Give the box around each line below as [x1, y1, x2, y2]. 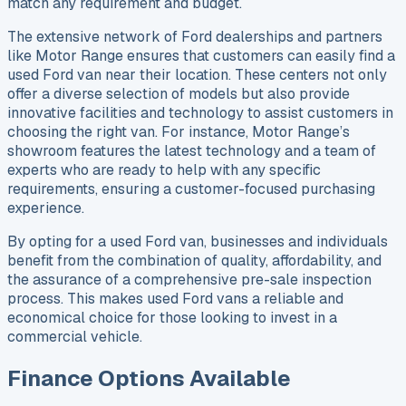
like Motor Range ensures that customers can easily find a [7, 46, 395, 66]
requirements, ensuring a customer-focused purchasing [7, 179, 375, 199]
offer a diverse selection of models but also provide [7, 84, 350, 104]
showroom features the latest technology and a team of [7, 141, 376, 161]
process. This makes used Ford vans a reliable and [7, 289, 343, 309]
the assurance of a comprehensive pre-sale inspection [7, 270, 372, 290]
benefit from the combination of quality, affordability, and [7, 251, 382, 271]
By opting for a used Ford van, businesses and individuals [7, 232, 388, 252]
